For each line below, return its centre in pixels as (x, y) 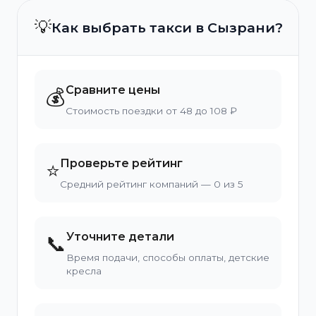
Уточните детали (120, 237)
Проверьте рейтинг (121, 163)
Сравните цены (113, 90)
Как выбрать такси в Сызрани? (167, 28)
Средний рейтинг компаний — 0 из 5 (152, 184)
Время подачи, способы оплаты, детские (168, 257)
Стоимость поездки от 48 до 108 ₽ (151, 111)
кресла (84, 271)
